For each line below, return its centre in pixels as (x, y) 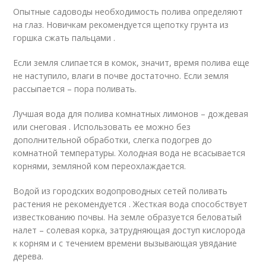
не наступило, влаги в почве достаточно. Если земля (121, 75)
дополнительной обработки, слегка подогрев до (113, 140)
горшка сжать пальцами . (64, 37)
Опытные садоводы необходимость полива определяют (128, 11)
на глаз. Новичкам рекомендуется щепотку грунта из (121, 24)
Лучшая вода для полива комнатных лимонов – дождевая (131, 113)
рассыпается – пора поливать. (75, 88)
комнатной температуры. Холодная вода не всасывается (129, 153)
